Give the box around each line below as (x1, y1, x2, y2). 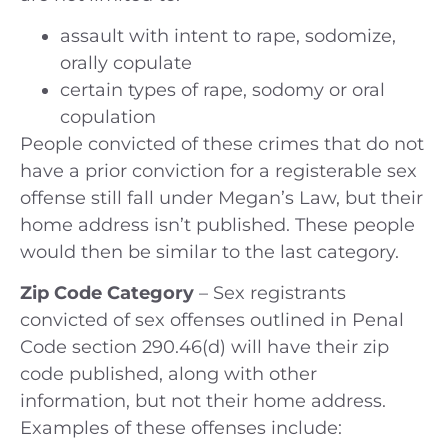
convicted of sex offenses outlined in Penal (20, 309, 404, 332)
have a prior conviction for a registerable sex (20, 159, 417, 182)
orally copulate (60, 51, 192, 74)
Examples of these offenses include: (20, 417, 342, 440)
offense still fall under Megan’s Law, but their (20, 186, 423, 209)
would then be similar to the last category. (20, 240, 399, 263)
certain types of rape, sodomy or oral (60, 78, 385, 101)
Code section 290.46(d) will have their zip (20, 336, 389, 359)
